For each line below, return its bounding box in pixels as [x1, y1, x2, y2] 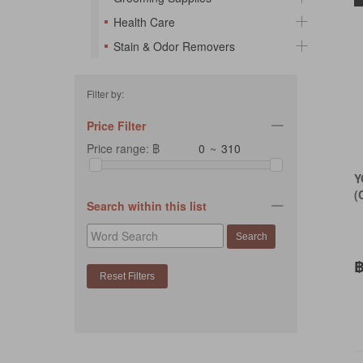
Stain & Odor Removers [113, 38, 235, 54]
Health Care [113, 14, 175, 30]
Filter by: [87, 87, 124, 100]
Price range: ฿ [87, 140, 160, 156]
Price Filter [87, 117, 146, 134]
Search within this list [87, 198, 207, 215]
